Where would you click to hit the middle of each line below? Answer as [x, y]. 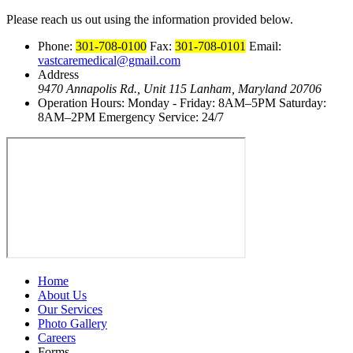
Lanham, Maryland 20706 [254, 88]
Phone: [57, 46]
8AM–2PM [67, 117]
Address [58, 74]
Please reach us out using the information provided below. [150, 19]
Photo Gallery [72, 323]
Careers [57, 337]
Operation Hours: [81, 102]
